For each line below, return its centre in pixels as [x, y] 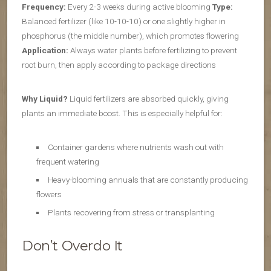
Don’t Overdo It [72, 246]
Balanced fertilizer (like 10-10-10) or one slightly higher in [124, 21]
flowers [49, 194]
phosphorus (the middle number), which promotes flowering [130, 36]
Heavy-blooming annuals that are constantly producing [148, 180]
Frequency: [44, 7]
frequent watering [68, 162]
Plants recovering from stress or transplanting [131, 213]
